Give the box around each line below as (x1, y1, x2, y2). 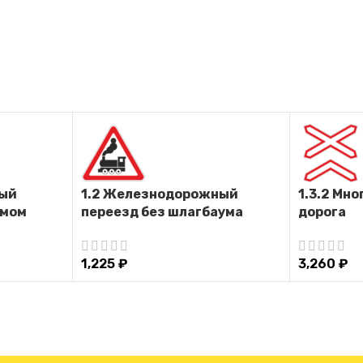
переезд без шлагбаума (80, 203, 243, 220)
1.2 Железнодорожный (80, 186, 238, 202)
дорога (298, 203, 347, 220)
